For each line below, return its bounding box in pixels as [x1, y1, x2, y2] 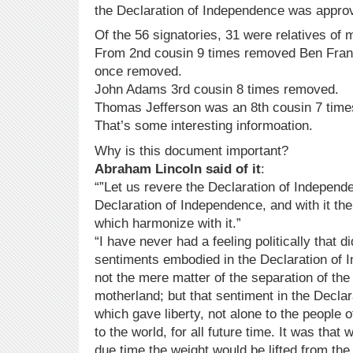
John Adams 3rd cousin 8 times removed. [95, 82, 339, 98]
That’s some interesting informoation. [95, 118, 313, 134]
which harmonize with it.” [95, 215, 241, 231]
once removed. [95, 64, 182, 80]
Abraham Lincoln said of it [95, 161, 261, 176]
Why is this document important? [95, 143, 288, 158]
